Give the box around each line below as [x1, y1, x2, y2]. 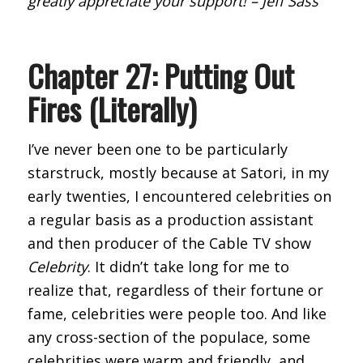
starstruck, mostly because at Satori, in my [27, 163, 329, 183]
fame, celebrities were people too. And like [27, 304, 327, 324]
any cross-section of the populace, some [27, 327, 310, 348]
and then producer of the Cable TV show [27, 233, 311, 254]
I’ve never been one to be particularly [27, 139, 288, 160]
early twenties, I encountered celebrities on [27, 186, 331, 207]
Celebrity [27, 257, 88, 277]
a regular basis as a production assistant [27, 210, 314, 230]
